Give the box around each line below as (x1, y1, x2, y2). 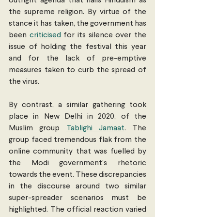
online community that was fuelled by (9, 148, 146, 156)
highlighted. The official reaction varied (9, 206, 146, 214)
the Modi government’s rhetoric (9, 159, 146, 168)
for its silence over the (61, 31, 147, 40)
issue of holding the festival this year (9, 43, 146, 51)
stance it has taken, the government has (9, 20, 146, 28)
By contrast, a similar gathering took (9, 101, 146, 109)
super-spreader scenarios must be (9, 194, 146, 202)
